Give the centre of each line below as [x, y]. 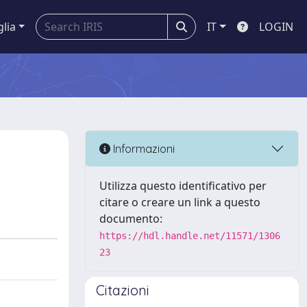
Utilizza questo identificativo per [183, 186]
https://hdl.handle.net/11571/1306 [190, 236]
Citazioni [123, 290]
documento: [131, 219]
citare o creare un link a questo [180, 202]
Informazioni [143, 148]
